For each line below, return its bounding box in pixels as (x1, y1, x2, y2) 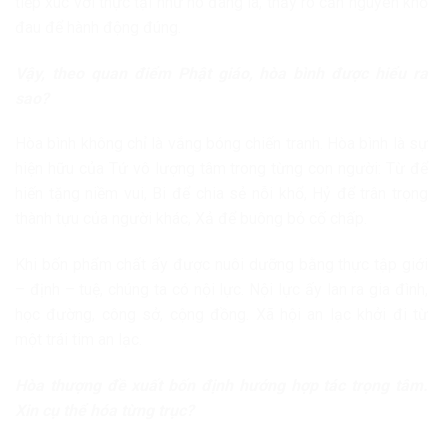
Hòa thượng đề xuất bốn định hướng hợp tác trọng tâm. (15, 375, 428, 395)
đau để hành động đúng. (15, 17, 181, 37)
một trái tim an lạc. (15, 330, 142, 350)
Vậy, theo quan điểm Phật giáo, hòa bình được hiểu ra (15, 63, 428, 83)
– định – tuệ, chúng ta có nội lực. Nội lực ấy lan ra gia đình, (15, 280, 428, 300)
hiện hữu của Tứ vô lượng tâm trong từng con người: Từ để (15, 159, 428, 179)
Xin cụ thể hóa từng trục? (15, 400, 194, 420)
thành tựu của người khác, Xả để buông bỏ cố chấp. (15, 209, 367, 229)
